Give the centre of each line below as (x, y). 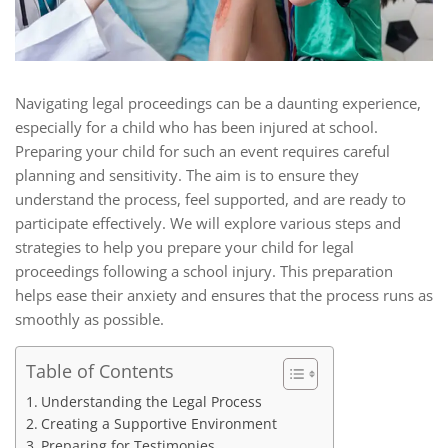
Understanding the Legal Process (151, 401)
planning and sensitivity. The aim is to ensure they (187, 174)
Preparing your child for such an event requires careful (202, 150)
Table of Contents (100, 370)
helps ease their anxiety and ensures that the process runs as (224, 294)
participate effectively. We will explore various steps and (208, 222)
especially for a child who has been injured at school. (196, 126)
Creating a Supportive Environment (158, 423)
